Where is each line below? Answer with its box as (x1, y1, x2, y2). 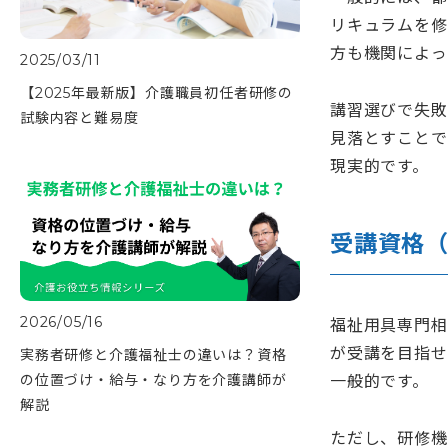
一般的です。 (330, 372, 429, 392)
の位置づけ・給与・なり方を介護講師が (20, 371, 287, 390)
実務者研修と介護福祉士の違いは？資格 (20, 346, 287, 365)
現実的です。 (330, 156, 429, 176)
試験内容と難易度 (20, 109, 139, 128)
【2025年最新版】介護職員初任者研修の (20, 84, 293, 103)
